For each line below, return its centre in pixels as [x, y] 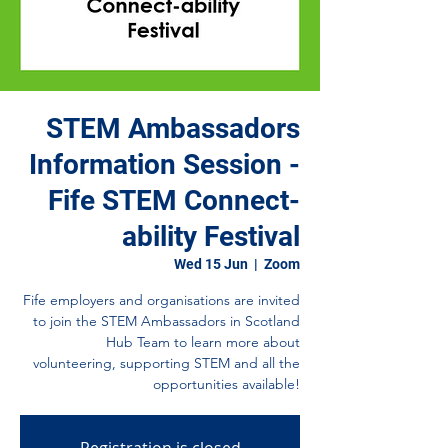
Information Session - [164, 164]
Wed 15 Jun [211, 264]
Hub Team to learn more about [203, 342]
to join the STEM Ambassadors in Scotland [166, 321]
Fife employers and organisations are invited [161, 300]
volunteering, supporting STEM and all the [166, 363]
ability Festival [211, 236]
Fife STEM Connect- [174, 200]
